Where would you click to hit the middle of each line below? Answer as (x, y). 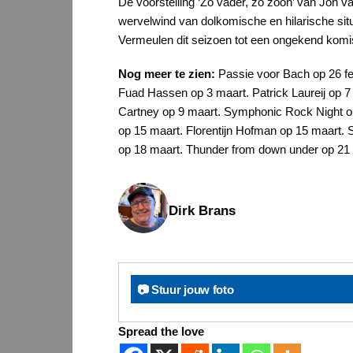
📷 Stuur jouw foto (185, 289)
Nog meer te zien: (168, 74)
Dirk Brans (202, 211)
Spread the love (161, 331)
